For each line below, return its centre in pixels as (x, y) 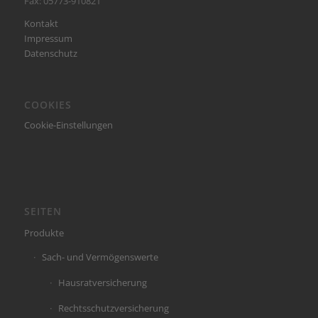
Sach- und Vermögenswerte (100, 257)
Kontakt (41, 24)
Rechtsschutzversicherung (113, 308)
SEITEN (43, 211)
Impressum (48, 39)
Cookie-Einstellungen (68, 125)
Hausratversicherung (102, 282)
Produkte (44, 232)
